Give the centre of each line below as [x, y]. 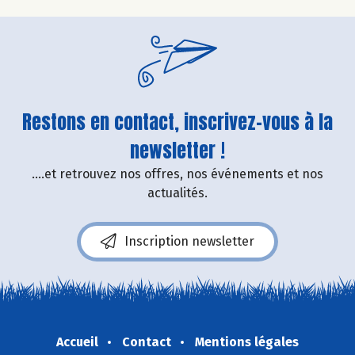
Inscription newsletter [189, 241]
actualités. [177, 193]
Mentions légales [247, 342]
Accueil [77, 342]
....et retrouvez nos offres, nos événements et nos [177, 174]
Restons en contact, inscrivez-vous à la [177, 122]
